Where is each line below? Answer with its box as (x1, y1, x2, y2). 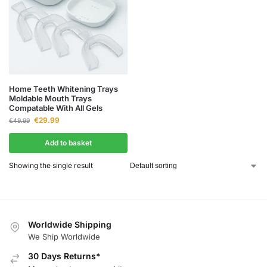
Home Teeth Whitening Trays (9, 84, 118, 94)
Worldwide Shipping (28, 219, 111, 229)
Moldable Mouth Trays (9, 94, 92, 103)
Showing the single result (9, 161, 93, 170)
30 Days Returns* (28, 251, 101, 262)
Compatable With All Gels (9, 103, 103, 113)
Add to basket (45, 138, 92, 147)
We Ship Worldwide (28, 232, 100, 242)
